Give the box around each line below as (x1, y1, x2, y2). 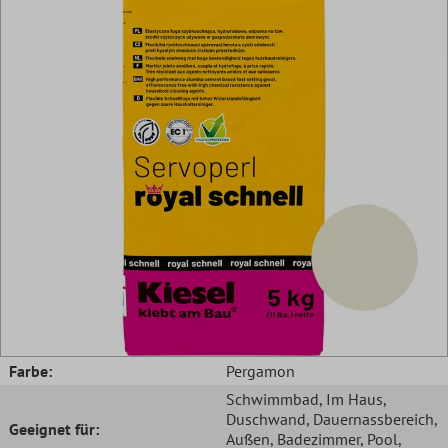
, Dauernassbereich (306, 408, 434, 429)
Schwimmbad (226, 388, 319, 409)
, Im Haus (319, 388, 383, 409)
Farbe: (9, 360, 52, 381)
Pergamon (226, 360, 295, 381)
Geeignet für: (9, 418, 99, 439)
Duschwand (226, 408, 306, 429)
